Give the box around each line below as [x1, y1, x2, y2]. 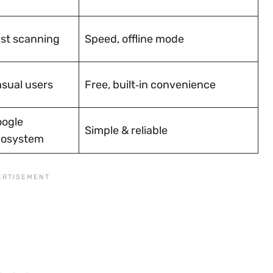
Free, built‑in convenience [85, 77, 216, 91]
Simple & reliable [85, 123, 168, 137]
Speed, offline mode [85, 32, 184, 46]
